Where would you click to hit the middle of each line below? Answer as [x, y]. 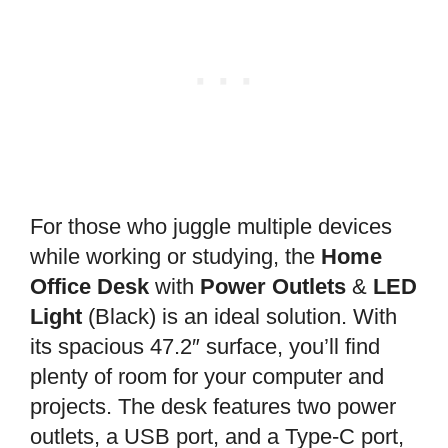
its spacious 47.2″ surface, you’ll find [205, 347]
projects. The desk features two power [213, 407]
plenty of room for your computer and [207, 377]
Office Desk [89, 287]
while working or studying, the [175, 257]
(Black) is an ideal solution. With [239, 317]
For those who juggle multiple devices [211, 227]
